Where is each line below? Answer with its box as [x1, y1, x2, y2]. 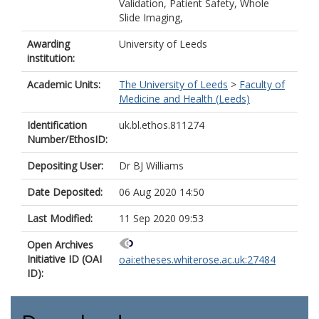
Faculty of [239, 78, 285, 91]
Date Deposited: [27, 185, 103, 199]
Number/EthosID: [27, 132, 108, 146]
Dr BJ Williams [119, 159, 184, 172]
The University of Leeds [119, 78, 228, 91]
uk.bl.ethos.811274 [119, 118, 204, 132]
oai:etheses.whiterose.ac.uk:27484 [119, 253, 276, 267]
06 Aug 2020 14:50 [119, 185, 204, 199]
